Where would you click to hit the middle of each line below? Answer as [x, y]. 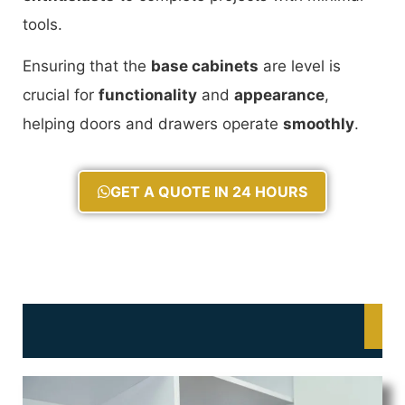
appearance [279, 95]
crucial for [61, 95]
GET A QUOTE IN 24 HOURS [209, 191]
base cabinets [205, 66]
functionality [148, 95]
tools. [42, 24]
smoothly [319, 124]
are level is [300, 66]
